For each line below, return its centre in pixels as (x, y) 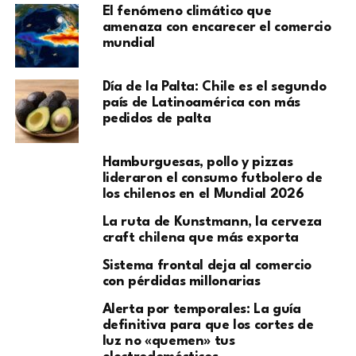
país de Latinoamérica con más (201, 103)
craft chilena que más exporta (200, 238)
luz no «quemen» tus (168, 342)
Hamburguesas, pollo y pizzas (197, 163)
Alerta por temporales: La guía (201, 310)
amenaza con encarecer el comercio (217, 28)
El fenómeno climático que (187, 12)
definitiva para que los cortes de (208, 326)
